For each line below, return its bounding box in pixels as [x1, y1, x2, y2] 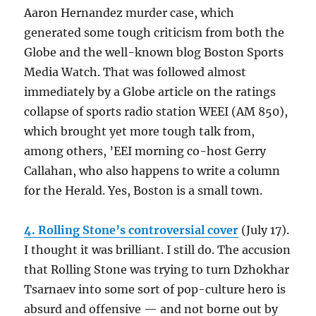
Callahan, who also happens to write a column [24, 164, 281, 178]
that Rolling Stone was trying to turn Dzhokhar [24, 262, 290, 277]
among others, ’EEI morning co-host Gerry [24, 144, 267, 159]
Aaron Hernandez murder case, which [24, 6, 235, 20]
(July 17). [238, 223, 290, 238]
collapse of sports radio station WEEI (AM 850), [24, 104, 288, 119]
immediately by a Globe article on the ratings [24, 85, 276, 99]
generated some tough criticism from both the [24, 25, 285, 40]
